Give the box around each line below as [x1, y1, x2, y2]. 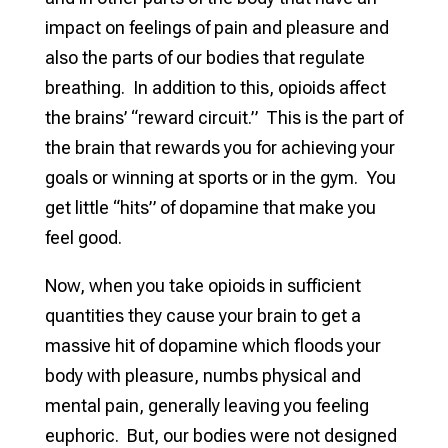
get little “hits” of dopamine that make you [44, 196, 376, 218]
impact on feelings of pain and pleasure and [44, 16, 389, 38]
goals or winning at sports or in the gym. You [44, 166, 396, 188]
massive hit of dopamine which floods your [44, 334, 381, 356]
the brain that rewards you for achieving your [44, 136, 395, 158]
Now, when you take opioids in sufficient [44, 274, 361, 296]
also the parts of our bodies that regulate [44, 46, 365, 68]
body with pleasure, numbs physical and [44, 364, 361, 386]
